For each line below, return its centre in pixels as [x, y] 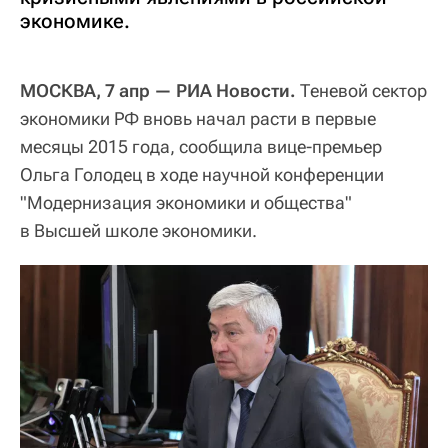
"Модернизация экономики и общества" [186, 202]
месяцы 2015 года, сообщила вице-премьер [201, 146]
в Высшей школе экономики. [138, 230]
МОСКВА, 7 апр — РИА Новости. [158, 90]
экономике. [75, 20]
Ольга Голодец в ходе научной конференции [202, 174]
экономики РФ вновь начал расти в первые [198, 118]
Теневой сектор [361, 90]
